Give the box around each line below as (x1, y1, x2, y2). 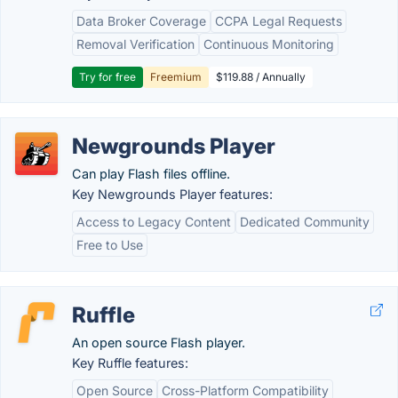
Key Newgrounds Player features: (72, 187, 273, 202)
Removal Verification (76, 36, 195, 52)
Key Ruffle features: (72, 355, 188, 370)
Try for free (79, 70, 136, 84)
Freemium (150, 70, 202, 84)
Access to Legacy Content (76, 214, 231, 229)
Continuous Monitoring (203, 36, 334, 52)
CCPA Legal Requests (215, 13, 342, 28)
